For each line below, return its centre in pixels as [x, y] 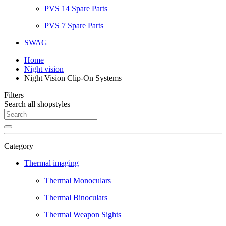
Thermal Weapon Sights [83, 215]
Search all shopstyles [37, 104]
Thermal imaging [51, 163]
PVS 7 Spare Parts [74, 25]
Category [19, 146]
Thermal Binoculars [76, 197]
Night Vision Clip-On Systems [73, 78]
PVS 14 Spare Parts [76, 8]
